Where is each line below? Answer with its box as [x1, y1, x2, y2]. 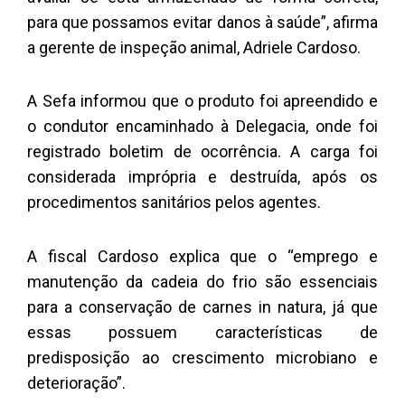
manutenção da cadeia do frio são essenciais [27, 271, 378, 291]
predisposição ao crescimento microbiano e [27, 347, 378, 367]
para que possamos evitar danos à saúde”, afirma [27, 12, 378, 32]
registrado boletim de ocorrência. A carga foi [27, 142, 378, 162]
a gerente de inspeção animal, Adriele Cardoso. [27, 37, 361, 57]
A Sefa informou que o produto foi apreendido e [27, 91, 378, 111]
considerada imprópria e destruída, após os [27, 167, 378, 187]
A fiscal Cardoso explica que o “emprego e [27, 246, 378, 266]
